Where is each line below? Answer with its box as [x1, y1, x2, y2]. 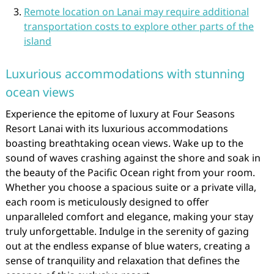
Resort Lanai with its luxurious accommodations [5, 122, 228, 135]
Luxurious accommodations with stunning [5, 65, 245, 82]
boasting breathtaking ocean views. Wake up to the [5, 136, 243, 150]
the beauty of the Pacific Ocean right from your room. [5, 166, 255, 179]
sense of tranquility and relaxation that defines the [5, 254, 240, 267]
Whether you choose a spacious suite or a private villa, [5, 180, 256, 194]
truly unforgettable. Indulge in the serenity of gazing [5, 224, 249, 238]
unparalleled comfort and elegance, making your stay [5, 210, 253, 223]
